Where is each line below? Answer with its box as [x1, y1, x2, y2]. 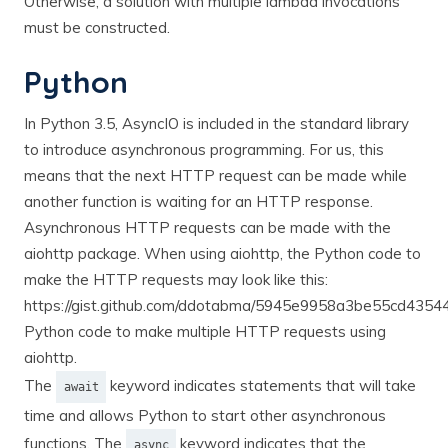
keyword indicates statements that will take [106, 375, 416, 395]
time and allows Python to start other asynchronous [24, 405, 386, 425]
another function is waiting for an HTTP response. [24, 191, 373, 211]
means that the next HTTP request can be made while [24, 165, 407, 185]
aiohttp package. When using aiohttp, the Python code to [24, 243, 421, 263]
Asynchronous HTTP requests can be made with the [24, 217, 391, 237]
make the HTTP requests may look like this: [24, 269, 328, 289]
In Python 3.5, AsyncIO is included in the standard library [24, 113, 409, 133]
